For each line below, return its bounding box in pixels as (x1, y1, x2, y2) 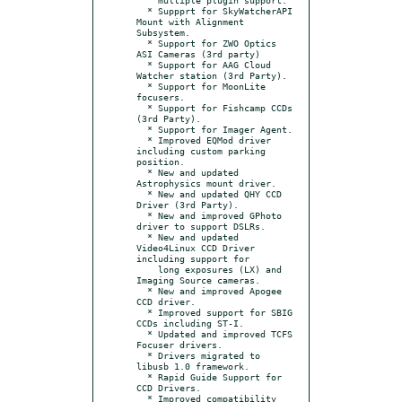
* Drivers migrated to (136, 349, 147, 361)
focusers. (136, 91, 185, 102)
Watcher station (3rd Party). (136, 69, 287, 81)
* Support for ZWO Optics (136, 37, 147, 48)
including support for (136, 252, 249, 264)
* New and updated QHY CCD (136, 188, 147, 199)
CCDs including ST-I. (136, 317, 244, 328)
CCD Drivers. (136, 381, 201, 393)
